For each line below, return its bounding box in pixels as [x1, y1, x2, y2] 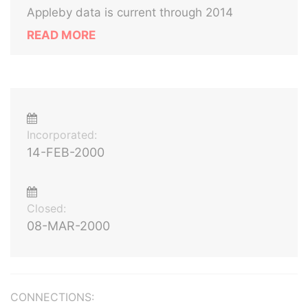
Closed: [27, 201, 66, 215]
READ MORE [27, 28, 96, 42]
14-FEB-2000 [27, 145, 104, 159]
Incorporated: [27, 128, 97, 142]
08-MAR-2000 [27, 219, 110, 233]
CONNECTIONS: [10, 290, 94, 304]
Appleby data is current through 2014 [27, 5, 233, 19]
